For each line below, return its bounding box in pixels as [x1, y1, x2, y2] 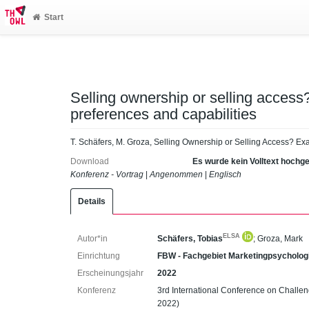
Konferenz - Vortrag [70, 170, 143, 179]
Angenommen [150, 170, 203, 179]
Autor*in [77, 234, 108, 243]
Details [78, 197, 106, 206]
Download [70, 157, 109, 166]
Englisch [209, 170, 241, 179]
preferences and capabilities [70, 106, 257, 123]
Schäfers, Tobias [157, 234, 223, 243]
